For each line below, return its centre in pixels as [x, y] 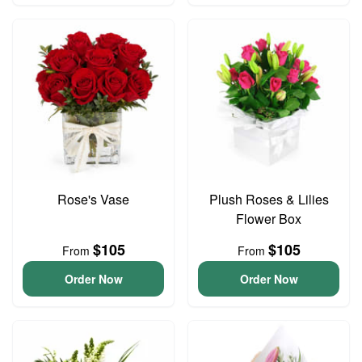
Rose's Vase [93, 199]
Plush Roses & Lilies [269, 199]
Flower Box [269, 219]
